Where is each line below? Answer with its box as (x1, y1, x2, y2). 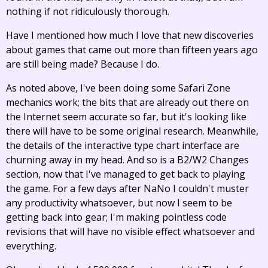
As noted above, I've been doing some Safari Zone (6, 81, 230, 95)
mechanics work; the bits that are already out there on (6, 96, 249, 109)
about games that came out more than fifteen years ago (6, 43, 258, 56)
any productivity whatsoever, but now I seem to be (6, 196, 232, 209)
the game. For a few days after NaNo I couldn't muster (6, 182, 249, 195)
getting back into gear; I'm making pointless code (6, 211, 227, 224)
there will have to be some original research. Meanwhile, (6, 124, 258, 138)
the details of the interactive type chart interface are (6, 139, 239, 152)
